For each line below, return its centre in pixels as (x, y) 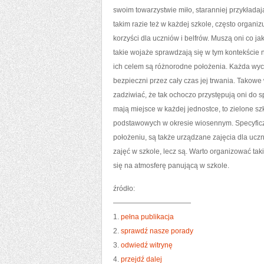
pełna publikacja (147, 217)
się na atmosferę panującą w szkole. (171, 166)
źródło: (124, 189)
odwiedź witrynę (147, 245)
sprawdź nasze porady (157, 231)
